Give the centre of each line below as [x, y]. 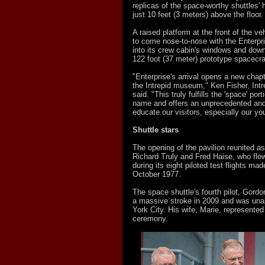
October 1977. [156, 174]
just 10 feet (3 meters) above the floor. [198, 14]
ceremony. [150, 219]
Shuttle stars [155, 130]
